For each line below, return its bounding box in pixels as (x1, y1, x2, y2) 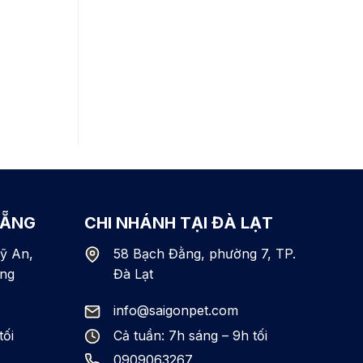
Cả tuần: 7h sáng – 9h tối (113, 327, 267, 344)
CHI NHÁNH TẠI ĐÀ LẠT (83, 212, 273, 233)
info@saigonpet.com (113, 302, 238, 319)
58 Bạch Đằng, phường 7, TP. (113, 245, 296, 262)
